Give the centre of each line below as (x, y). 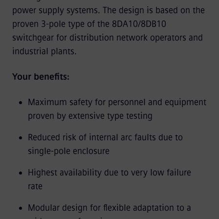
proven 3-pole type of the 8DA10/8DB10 (89, 24)
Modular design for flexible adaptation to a (109, 208)
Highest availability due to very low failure (109, 172)
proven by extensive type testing (90, 116)
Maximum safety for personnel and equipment (117, 102)
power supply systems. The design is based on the (108, 10)
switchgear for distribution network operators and (107, 37)
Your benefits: (41, 77)
